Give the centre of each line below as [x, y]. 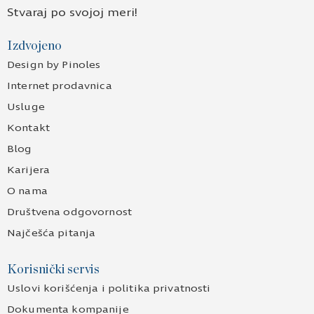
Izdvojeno [34, 47]
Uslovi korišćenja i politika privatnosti [109, 289]
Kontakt [28, 128]
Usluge [26, 107]
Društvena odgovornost [69, 212]
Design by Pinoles [54, 65]
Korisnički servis [53, 270]
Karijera [29, 170]
